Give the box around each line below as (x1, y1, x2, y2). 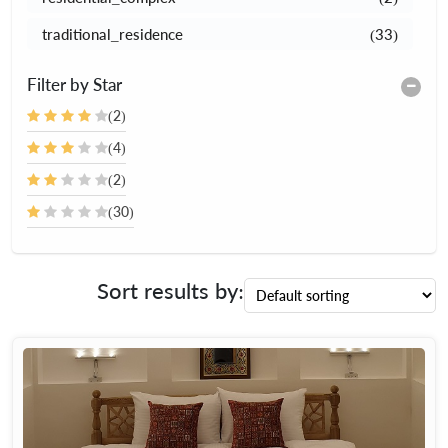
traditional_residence (42, 25, 183, 43)
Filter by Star (27, 74, 122, 95)
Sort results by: (97, 278, 244, 304)
